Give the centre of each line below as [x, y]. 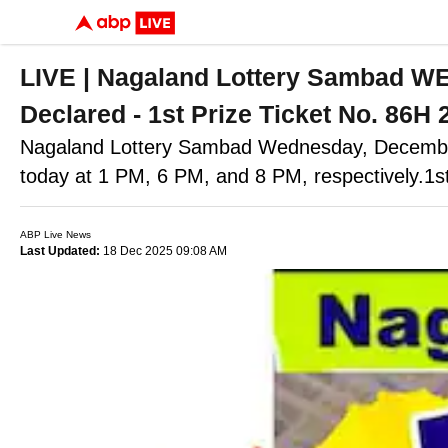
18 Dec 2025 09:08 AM [163, 251]
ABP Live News [55, 234]
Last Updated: [60, 251]
